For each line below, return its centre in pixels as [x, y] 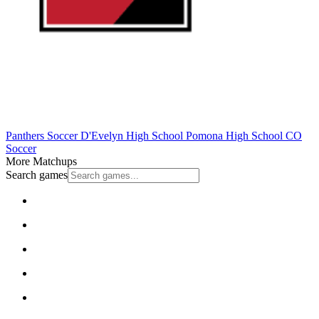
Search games [37, 174]
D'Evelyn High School [130, 135]
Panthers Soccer [42, 135]
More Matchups [41, 161]
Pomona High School [233, 135]
